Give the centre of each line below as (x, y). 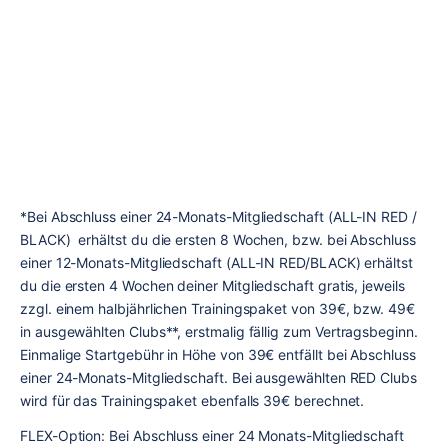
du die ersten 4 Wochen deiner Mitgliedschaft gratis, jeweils (212, 286)
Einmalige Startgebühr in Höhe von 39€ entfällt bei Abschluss (218, 355)
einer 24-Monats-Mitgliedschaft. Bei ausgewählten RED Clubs (218, 378)
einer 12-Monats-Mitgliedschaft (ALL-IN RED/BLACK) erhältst (216, 263)
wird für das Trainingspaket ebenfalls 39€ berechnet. (192, 401)
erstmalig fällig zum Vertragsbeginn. (301, 332)
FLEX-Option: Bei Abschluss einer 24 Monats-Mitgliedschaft (212, 436)
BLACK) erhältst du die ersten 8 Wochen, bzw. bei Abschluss (218, 240)
